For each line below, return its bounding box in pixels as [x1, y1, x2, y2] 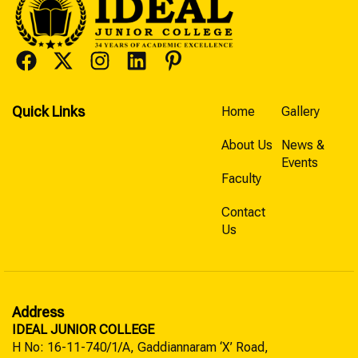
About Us [221, 137, 272, 153]
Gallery [280, 104, 320, 120]
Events [280, 155, 318, 171]
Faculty [221, 171, 261, 187]
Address [12, 304, 64, 321]
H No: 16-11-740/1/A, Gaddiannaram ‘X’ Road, [12, 340, 268, 356]
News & [280, 137, 324, 153]
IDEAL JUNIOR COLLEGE [12, 322, 154, 338]
